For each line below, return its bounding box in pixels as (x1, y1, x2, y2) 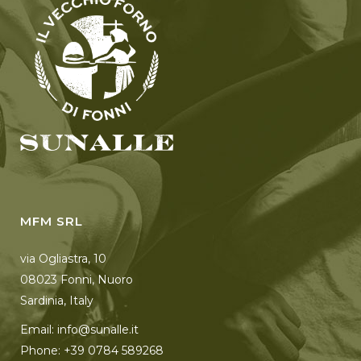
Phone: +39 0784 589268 (20, 343, 164, 359)
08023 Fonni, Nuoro (20, 272, 133, 288)
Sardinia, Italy (20, 293, 93, 309)
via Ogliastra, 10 (20, 251, 106, 267)
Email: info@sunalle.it (20, 322, 139, 338)
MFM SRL (20, 214, 83, 230)
